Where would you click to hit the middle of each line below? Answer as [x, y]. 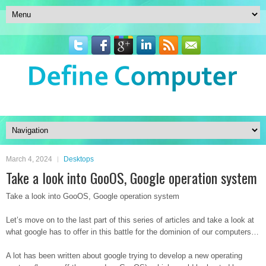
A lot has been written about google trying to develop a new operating [124, 256]
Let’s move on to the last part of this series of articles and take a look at [130, 220]
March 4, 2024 [29, 159]
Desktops [79, 159]
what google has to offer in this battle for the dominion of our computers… [132, 232]
